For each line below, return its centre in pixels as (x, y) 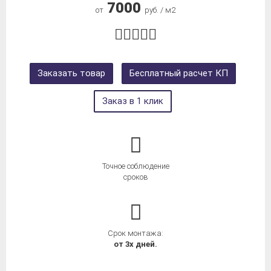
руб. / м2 (160, 10)
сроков (135, 177)
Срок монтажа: (135, 233)
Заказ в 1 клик (132, 101)
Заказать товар (71, 73)
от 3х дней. (135, 244)
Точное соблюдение (135, 166)
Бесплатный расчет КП (178, 73)
